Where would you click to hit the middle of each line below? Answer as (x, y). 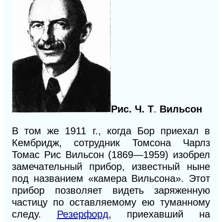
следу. (34, 214)
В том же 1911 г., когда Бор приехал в (111, 131)
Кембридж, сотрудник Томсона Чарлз (111, 143)
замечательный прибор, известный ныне (111, 167)
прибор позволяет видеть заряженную (111, 191)
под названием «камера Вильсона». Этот (111, 179)
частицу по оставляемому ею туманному (111, 202)
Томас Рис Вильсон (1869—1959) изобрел (111, 155)
